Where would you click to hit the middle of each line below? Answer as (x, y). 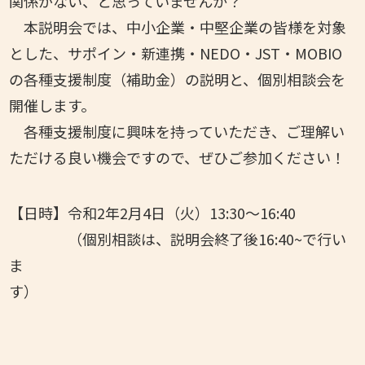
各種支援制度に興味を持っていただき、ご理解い (177, 131)
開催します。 (53, 105)
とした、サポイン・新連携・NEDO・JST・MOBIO (176, 53)
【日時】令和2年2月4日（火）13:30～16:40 (153, 212)
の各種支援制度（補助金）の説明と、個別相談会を (178, 79)
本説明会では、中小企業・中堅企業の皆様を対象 (178, 26)
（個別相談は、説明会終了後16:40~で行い (178, 238)
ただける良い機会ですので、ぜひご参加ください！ (178, 157)
